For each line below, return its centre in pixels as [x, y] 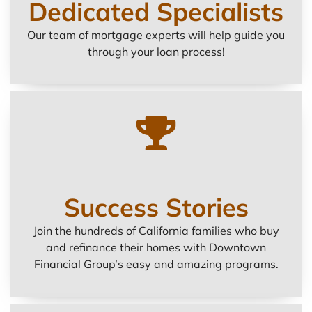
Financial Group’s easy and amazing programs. [156, 264]
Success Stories [156, 207]
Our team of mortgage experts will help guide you [156, 34]
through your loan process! [156, 51]
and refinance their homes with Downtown [156, 247]
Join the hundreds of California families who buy [156, 230]
